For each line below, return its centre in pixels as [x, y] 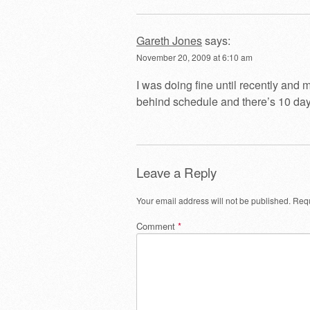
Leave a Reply [176, 172]
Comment [157, 226]
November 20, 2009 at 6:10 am [194, 57]
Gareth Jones [169, 40]
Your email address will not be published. [213, 200]
